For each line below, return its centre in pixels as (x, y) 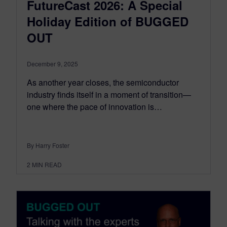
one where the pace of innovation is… (94, 107)
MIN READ (47, 165)
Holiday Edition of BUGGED (108, 22)
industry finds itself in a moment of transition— (109, 95)
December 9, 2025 (52, 64)
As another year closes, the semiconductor (103, 83)
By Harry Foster (48, 145)
